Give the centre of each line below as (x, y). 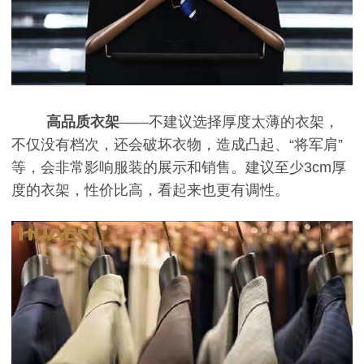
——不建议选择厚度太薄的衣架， (229, 122)
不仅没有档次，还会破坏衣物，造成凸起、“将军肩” (177, 145)
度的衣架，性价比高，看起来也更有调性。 (150, 191)
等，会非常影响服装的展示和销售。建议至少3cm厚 (179, 168)
